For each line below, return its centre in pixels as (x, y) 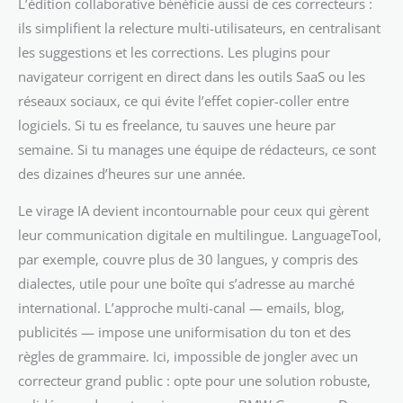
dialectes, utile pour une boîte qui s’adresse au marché (186, 284)
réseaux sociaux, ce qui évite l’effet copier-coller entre (184, 100)
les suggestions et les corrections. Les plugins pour (174, 52)
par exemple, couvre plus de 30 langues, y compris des (188, 260)
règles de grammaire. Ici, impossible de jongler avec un (188, 357)
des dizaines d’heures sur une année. (132, 173)
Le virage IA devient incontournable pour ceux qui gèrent (193, 211)
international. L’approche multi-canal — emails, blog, (181, 308)
